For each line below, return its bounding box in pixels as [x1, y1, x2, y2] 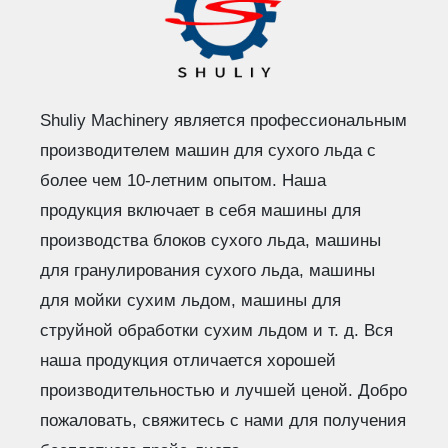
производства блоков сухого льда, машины [40, 230, 381, 250]
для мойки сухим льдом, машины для [40, 290, 341, 310]
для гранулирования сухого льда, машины [40, 260, 375, 280]
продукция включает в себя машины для [40, 200, 361, 220]
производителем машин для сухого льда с [40, 140, 376, 160]
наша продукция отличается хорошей [40, 350, 336, 370]
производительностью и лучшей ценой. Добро [40, 380, 407, 400]
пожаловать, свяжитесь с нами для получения [40, 410, 406, 430]
